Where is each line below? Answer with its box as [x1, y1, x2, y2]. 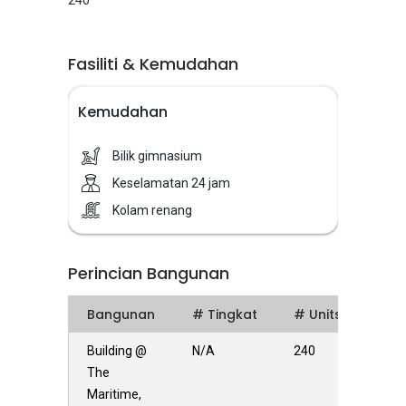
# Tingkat [192, 305, 257, 324]
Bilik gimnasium [112, 149, 202, 163]
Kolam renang [112, 203, 192, 217]
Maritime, [87, 387, 141, 401]
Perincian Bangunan [68, 262, 229, 285]
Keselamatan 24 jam [112, 176, 230, 190]
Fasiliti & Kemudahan [68, 53, 238, 75]
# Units [294, 305, 342, 324]
